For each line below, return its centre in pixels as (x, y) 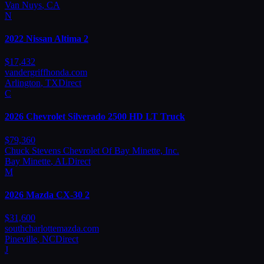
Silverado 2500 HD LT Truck (126, 117)
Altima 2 (71, 38)
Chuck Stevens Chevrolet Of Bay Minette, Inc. (92, 150)
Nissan (39, 38)
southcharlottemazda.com (52, 229)
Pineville (21, 239)
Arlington (23, 83)
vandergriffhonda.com (46, 72)
